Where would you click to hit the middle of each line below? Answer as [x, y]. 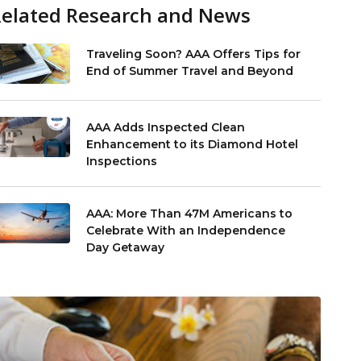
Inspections [122, 162]
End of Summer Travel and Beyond [190, 71]
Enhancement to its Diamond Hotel [193, 145]
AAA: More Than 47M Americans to [190, 214]
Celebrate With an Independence [186, 231]
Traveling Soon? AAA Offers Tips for [194, 54]
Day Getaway [126, 248]
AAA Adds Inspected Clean [166, 128]
